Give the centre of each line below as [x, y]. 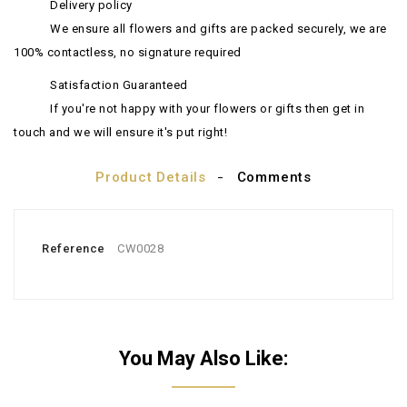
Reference [74, 248]
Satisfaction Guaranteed [119, 85]
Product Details [151, 177]
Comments [274, 177]
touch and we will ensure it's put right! [120, 132]
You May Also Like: [203, 358]
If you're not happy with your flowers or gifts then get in [207, 109]
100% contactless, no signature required [128, 52]
